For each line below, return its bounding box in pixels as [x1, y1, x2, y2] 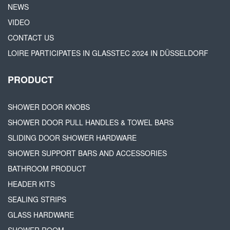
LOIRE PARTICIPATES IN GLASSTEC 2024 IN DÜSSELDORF [8, 47, 208, 58]
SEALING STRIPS [8, 194, 66, 204]
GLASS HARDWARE [8, 209, 74, 220]
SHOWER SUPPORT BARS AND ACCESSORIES [8, 147, 167, 158]
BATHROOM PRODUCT [8, 163, 86, 174]
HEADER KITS [8, 178, 55, 189]
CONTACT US [8, 32, 54, 43]
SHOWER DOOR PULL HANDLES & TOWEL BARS [8, 117, 174, 127]
